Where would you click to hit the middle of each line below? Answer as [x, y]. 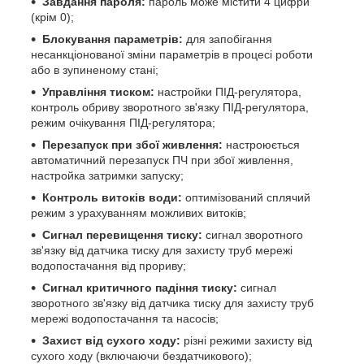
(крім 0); [52, 17]
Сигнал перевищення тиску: [122, 234]
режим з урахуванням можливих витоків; [139, 212]
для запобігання [229, 39]
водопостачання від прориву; [108, 265]
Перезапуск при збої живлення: [132, 144]
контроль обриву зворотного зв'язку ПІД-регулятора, [170, 107]
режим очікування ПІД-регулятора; [123, 122]
